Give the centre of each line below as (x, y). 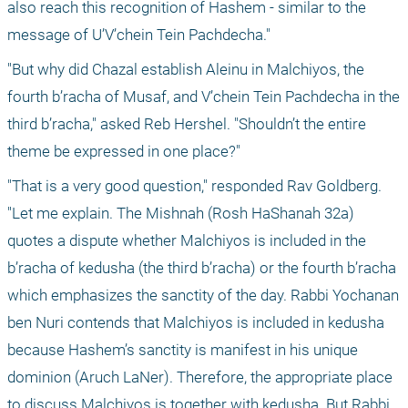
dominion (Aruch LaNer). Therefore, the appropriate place (200, 377)
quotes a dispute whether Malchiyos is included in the (187, 241)
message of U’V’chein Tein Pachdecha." (139, 35)
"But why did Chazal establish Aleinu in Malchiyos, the (186, 70)
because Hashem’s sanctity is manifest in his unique (183, 350)
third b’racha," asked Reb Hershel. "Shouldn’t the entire (187, 124)
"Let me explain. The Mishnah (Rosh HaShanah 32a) (181, 214)
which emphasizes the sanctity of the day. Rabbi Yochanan (203, 296)
